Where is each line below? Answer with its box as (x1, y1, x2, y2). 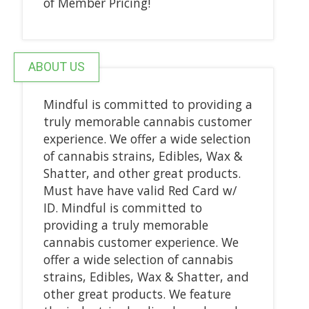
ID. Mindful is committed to (43, 199, 202, 216)
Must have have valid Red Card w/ (43, 181, 237, 199)
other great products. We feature (43, 285, 231, 302)
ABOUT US (28, 59, 85, 74)
